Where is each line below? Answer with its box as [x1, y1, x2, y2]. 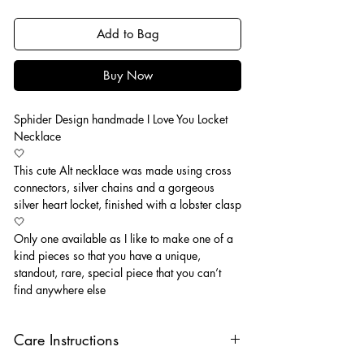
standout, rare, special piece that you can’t [14, 264, 221, 280]
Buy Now [102, 67, 153, 83]
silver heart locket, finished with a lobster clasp [14, 196, 241, 212]
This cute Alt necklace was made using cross [14, 162, 232, 178]
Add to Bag [96, 25, 159, 41]
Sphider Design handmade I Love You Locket [14, 110, 227, 127]
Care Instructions [14, 329, 119, 349]
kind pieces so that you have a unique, [14, 247, 201, 263]
